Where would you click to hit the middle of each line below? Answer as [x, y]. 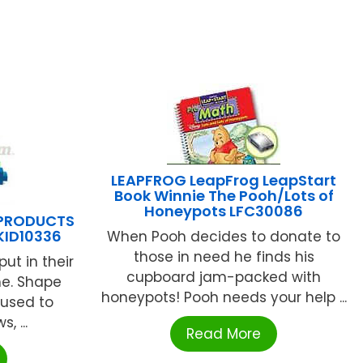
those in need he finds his [224, 256]
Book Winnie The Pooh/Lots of [224, 195]
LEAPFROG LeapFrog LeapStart [224, 180]
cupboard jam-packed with [224, 277]
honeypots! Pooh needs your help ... [224, 297]
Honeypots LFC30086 [224, 211]
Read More [224, 333]
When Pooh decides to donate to [224, 236]
